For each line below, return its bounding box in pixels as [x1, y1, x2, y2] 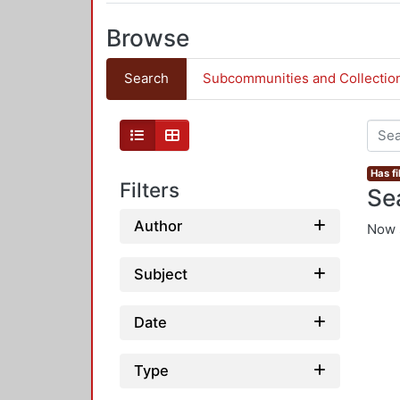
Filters [120, 178, 179, 203]
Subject [134, 264, 187, 283]
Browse [106, 23, 189, 52]
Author [134, 216, 182, 235]
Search [123, 70, 169, 87]
